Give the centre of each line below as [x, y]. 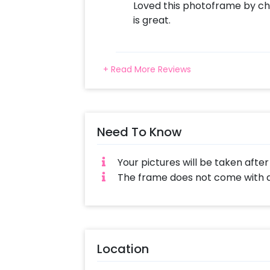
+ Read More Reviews [147, 69]
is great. [152, 20]
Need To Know [139, 132]
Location [123, 249]
